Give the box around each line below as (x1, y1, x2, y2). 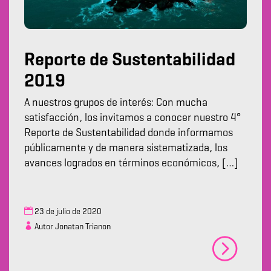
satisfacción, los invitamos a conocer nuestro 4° (24, 113, 241, 124)
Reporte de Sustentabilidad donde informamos (24, 128, 233, 139)
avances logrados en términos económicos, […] (24, 158, 238, 169)
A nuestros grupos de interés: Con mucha (24, 97, 207, 109)
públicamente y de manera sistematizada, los (24, 143, 227, 154)
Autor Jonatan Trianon (33, 223, 111, 232)
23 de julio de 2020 (33, 207, 102, 217)
